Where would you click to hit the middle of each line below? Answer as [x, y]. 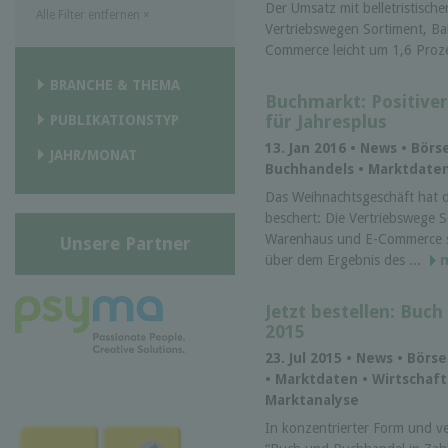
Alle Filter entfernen [89, 15]
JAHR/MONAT [93, 155]
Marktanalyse [312, 400]
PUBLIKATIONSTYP [114, 120]
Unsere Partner [125, 243]
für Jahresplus [326, 121]
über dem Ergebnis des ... [345, 259]
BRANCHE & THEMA [115, 85]
